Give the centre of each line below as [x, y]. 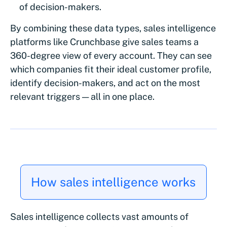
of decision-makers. [60, 7]
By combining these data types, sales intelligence [113, 28]
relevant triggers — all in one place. [82, 97]
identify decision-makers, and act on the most [105, 83]
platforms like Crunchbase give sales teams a [104, 42]
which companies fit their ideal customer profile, [111, 69]
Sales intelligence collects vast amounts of [99, 217]
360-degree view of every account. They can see [111, 56]
